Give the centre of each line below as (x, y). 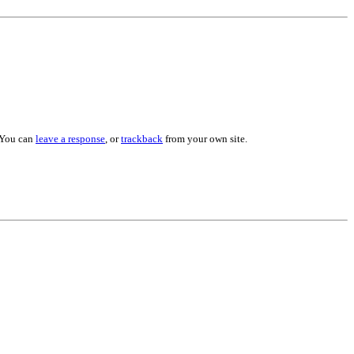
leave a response (70, 139)
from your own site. (205, 139)
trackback (142, 139)
